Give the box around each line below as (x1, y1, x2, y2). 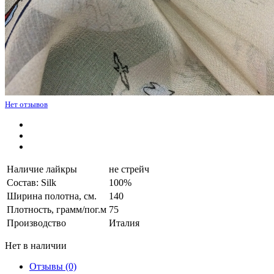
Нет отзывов (5, 99, 48, 109)
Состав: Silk (7, 177, 56, 188)
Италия (109, 217, 139, 228)
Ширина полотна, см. (7, 190, 97, 201)
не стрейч (109, 163, 149, 174)
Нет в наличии (5, 240, 67, 251)
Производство (7, 217, 66, 228)
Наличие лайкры (7, 163, 77, 174)
